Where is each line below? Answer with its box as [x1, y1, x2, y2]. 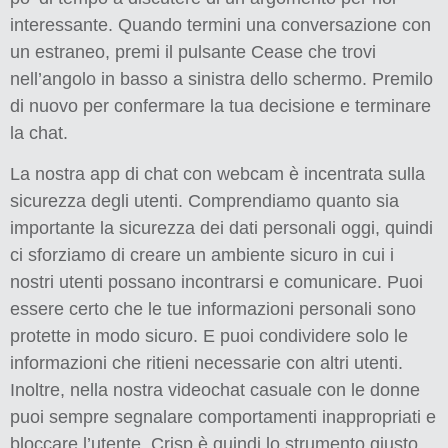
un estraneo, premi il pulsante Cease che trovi [10, 41, 376, 62]
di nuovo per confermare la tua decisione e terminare [10, 95, 431, 116]
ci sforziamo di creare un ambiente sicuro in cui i [10, 245, 394, 266]
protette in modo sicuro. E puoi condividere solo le [10, 326, 408, 347]
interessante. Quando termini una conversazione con [10, 14, 431, 35]
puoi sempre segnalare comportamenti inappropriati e [10, 407, 436, 428]
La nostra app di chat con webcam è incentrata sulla [10, 164, 425, 185]
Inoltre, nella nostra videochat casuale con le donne [10, 380, 420, 401]
